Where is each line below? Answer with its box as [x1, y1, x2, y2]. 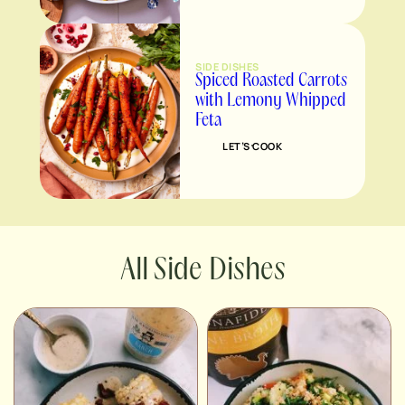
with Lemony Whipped [195, 92, 346, 109]
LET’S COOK [222, 138, 283, 153]
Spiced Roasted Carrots [195, 72, 347, 89]
